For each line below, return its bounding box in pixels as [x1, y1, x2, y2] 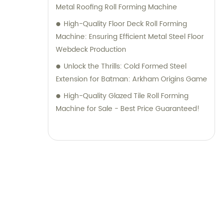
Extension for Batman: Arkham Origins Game [56, 74, 207, 85]
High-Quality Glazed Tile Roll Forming [64, 90, 188, 102]
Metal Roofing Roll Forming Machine [56, 1, 177, 13]
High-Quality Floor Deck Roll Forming [64, 18, 187, 30]
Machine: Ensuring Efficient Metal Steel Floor [56, 31, 204, 43]
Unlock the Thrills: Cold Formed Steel [64, 61, 186, 73]
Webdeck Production [56, 44, 126, 56]
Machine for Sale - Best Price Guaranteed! [56, 103, 200, 115]
